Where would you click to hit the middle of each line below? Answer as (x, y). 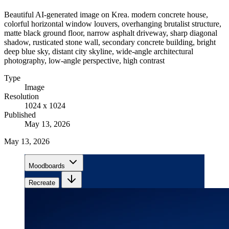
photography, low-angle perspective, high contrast (84, 60)
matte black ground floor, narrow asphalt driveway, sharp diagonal (111, 33)
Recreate (42, 182)
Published (20, 114)
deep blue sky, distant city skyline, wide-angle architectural (99, 51)
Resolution (21, 96)
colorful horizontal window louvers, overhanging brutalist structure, (113, 24)
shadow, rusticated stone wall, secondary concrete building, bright (110, 42)
